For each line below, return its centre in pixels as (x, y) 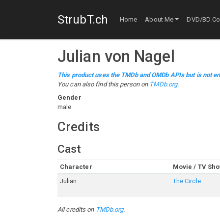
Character (76, 167)
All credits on (77, 209)
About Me (159, 20)
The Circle (187, 181)
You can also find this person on (104, 84)
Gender (69, 97)
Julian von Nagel (116, 56)
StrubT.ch (83, 19)
